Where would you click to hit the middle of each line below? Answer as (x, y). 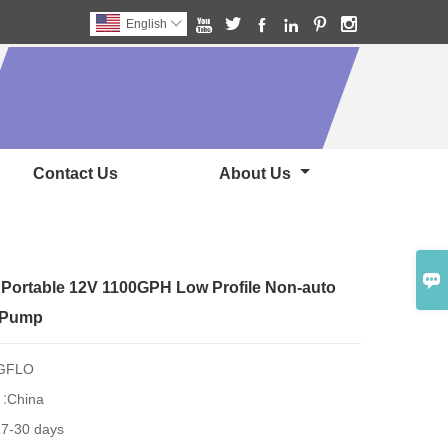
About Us (256, 174)
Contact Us (75, 174)
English (146, 24)
